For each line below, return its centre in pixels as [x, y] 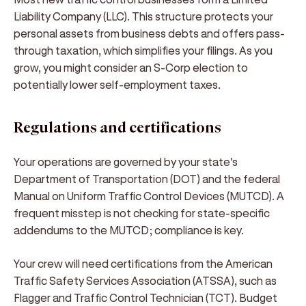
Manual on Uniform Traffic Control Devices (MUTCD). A [149, 196]
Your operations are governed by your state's [126, 162]
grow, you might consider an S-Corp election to [131, 67]
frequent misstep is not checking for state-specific [142, 213]
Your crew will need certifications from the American [143, 263]
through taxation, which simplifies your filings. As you [143, 50]
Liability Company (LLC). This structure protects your [143, 16]
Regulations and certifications [117, 128]
